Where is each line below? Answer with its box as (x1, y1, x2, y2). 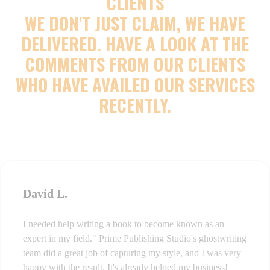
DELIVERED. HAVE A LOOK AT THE (21, 30, 249, 56)
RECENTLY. (99, 91, 171, 118)
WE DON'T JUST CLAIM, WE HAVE (25, 9, 245, 36)
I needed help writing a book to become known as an (23, 218, 224, 229)
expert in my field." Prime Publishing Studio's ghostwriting (23, 233, 246, 243)
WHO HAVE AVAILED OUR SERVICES (15, 71, 255, 97)
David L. (23, 186, 67, 200)
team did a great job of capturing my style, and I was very (23, 247, 241, 258)
